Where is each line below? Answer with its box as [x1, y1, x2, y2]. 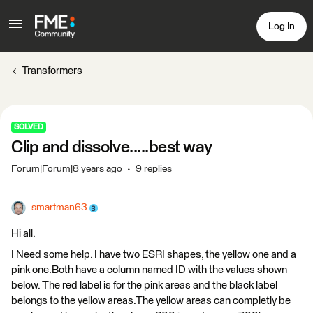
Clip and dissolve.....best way [11, 139, 212, 156]
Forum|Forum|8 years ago [11, 164, 122, 174]
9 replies [136, 164, 172, 174]
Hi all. [11, 228, 36, 239]
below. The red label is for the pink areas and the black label [11, 280, 277, 291]
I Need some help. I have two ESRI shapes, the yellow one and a [11, 249, 296, 260]
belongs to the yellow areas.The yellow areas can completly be [11, 296, 291, 306]
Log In [268, 21, 295, 31]
